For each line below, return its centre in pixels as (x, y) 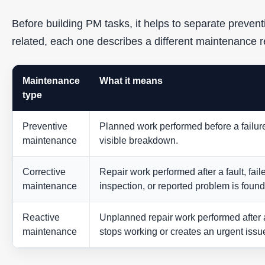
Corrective (44, 172)
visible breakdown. (139, 141)
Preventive (45, 127)
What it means (131, 81)
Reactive (41, 218)
